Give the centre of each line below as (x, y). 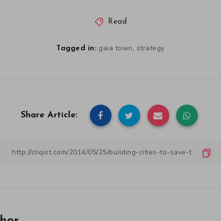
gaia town (116, 48)
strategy (150, 48)
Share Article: (49, 115)
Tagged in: (76, 49)
